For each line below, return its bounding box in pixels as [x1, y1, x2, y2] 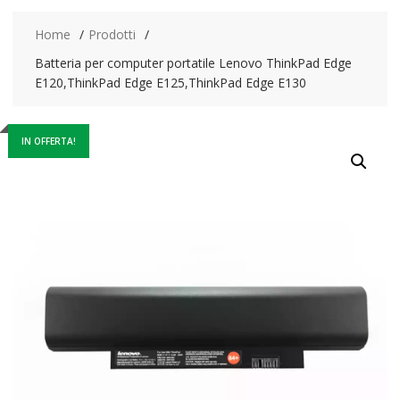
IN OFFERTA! [21, 134, 76, 147]
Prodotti [87, 25, 136, 43]
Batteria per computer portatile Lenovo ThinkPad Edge [34, 54, 352, 71]
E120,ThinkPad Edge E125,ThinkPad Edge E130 [34, 73, 306, 91]
